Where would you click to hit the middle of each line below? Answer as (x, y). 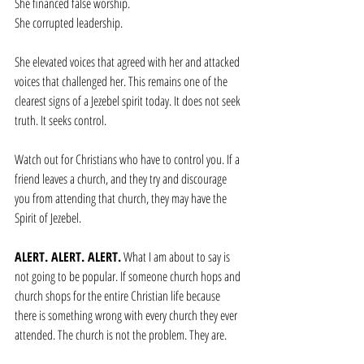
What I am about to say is (177, 257)
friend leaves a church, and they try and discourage (122, 179)
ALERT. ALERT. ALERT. (68, 257)
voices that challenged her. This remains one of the (122, 81)
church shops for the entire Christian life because (119, 296)
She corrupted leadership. (69, 23)
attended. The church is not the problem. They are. (122, 335)
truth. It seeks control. (61, 120)
